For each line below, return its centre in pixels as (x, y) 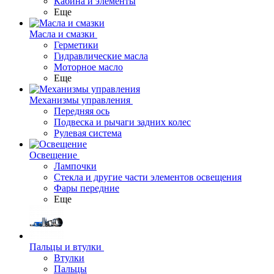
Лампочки (75, 166)
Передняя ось (82, 111)
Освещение (53, 155)
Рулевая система (88, 133)
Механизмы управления (80, 100)
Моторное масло (88, 67)
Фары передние (87, 188)
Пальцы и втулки (65, 247)
